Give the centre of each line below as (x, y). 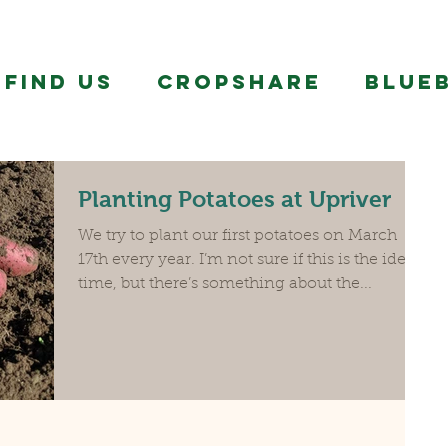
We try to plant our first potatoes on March (237, 235)
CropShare (239, 81)
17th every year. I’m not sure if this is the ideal (248, 259)
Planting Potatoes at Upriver (234, 198)
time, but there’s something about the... (225, 283)
